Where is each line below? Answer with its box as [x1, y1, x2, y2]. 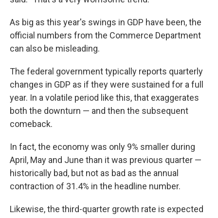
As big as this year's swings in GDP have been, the [10, 17, 201, 27]
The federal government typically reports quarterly [10, 66, 203, 76]
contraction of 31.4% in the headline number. [10, 181, 181, 191]
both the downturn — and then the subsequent [10, 106, 188, 116]
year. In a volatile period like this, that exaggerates [10, 92, 199, 103]
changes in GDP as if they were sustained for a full [10, 79, 203, 90]
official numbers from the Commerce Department [10, 30, 201, 40]
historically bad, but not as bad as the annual [10, 168, 179, 178]
